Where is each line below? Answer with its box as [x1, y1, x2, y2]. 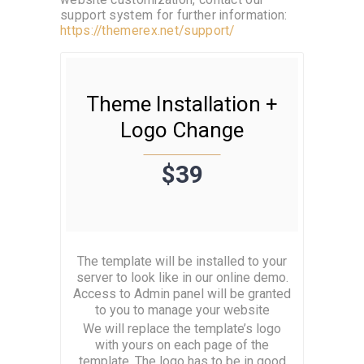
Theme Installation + [86, 92, 278, 117]
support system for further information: [60, 8, 288, 24]
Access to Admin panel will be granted [73, 286, 291, 301]
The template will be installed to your [77, 253, 287, 269]
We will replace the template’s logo [83, 321, 281, 337]
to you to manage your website [94, 302, 270, 318]
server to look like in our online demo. [76, 270, 288, 285]
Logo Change [120, 118, 244, 143]
